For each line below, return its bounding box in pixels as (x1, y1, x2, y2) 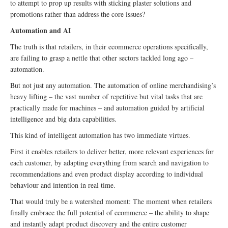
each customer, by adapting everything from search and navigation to (10, 158, 209, 167)
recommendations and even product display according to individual (10, 169, 203, 179)
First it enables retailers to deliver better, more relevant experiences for (10, 147, 214, 156)
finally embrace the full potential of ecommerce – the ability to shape (10, 208, 209, 217)
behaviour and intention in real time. (10, 180, 116, 190)
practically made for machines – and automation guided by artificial (10, 103, 205, 112)
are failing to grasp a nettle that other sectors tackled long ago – (10, 53, 193, 63)
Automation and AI (10, 25, 71, 36)
